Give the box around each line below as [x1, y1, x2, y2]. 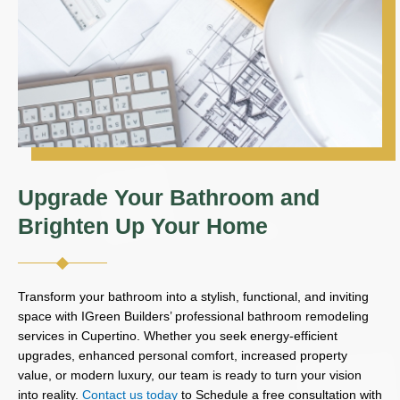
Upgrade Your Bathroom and [18, 184, 320, 210]
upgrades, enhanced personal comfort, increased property [18, 347, 347, 362]
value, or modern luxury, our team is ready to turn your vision [18, 367, 362, 382]
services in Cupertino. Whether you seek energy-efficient [18, 328, 337, 343]
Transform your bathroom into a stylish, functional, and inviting [18, 288, 369, 304]
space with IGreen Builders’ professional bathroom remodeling [18, 308, 369, 323]
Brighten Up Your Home [18, 212, 268, 238]
